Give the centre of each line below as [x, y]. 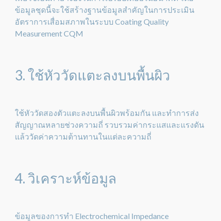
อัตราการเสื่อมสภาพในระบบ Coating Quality [92, 21]
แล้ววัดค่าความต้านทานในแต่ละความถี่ [83, 136]
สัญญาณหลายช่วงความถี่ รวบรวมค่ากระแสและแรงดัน [110, 125]
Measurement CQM [49, 33]
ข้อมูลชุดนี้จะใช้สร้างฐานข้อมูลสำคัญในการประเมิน [105, 10]
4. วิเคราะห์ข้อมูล [66, 178]
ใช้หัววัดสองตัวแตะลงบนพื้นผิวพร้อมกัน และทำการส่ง [107, 113]
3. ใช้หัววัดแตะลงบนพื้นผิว [92, 75]
